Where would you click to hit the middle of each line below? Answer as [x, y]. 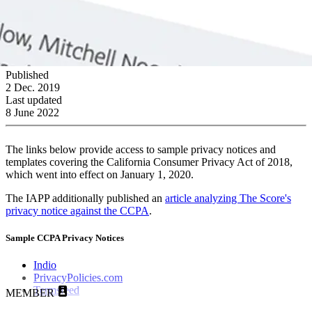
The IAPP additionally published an [85, 198]
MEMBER [30, 293]
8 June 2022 [32, 112]
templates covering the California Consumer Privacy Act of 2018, [149, 162]
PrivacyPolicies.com [78, 278]
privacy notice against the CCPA [77, 210]
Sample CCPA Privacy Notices [65, 237]
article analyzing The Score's [228, 198]
